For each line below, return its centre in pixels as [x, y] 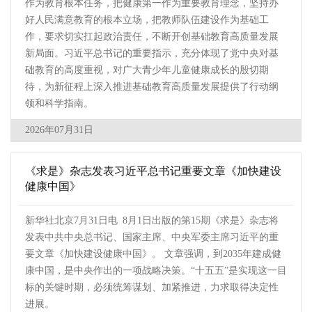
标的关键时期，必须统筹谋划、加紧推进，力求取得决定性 [152, 288]
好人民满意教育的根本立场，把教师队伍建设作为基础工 [147, 20]
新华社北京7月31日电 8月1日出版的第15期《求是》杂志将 [152, 221]
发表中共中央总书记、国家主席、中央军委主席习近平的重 [152, 237]
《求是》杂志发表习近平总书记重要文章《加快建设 [153, 171]
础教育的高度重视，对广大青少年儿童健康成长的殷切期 [147, 70]
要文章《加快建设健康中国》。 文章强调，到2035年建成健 [153, 254]
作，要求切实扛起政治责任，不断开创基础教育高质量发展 [152, 37]
